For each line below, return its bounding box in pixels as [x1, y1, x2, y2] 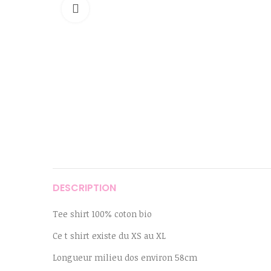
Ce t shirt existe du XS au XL [53, 230, 166, 242]
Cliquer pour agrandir [89, 3, 183, 15]
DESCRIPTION [53, 181, 116, 195]
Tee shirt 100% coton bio [53, 208, 152, 220]
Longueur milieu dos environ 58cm [53, 252, 197, 264]
